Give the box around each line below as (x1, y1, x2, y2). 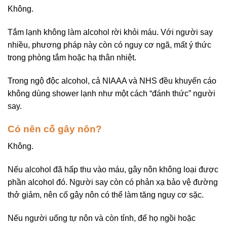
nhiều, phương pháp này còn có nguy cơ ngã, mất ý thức (8, 41, 211, 50)
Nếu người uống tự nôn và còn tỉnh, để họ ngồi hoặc (8, 213, 196, 222)
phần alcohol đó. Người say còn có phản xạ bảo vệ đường (8, 178, 218, 187)
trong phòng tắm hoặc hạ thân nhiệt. (8, 53, 136, 62)
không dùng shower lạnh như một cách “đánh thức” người (8, 89, 215, 98)
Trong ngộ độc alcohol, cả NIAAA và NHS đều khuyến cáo (8, 76, 216, 85)
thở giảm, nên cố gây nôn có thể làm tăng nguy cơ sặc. (8, 191, 204, 200)
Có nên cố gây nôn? (8, 123, 102, 134)
